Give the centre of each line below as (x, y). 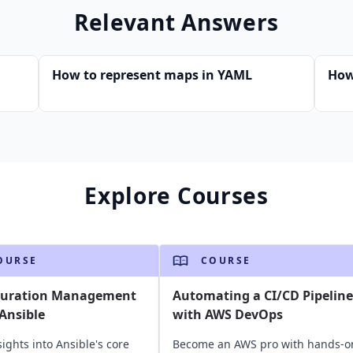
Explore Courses (176, 195)
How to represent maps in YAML (152, 75)
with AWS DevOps (227, 314)
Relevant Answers (176, 22)
